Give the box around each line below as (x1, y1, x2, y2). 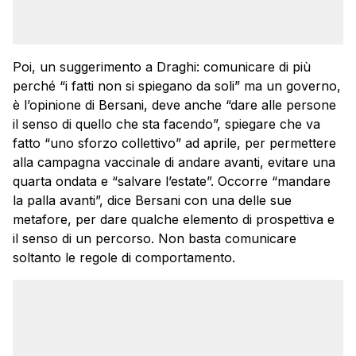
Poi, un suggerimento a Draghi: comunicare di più (13, 58, 311, 75)
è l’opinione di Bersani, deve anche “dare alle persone (13, 96, 336, 113)
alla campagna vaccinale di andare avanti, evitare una (13, 153, 335, 170)
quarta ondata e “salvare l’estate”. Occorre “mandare (13, 172, 331, 189)
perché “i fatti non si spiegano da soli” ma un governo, (13, 77, 341, 94)
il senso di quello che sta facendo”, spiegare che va (13, 115, 320, 132)
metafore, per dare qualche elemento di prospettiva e (13, 211, 335, 227)
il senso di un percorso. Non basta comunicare (13, 230, 296, 246)
